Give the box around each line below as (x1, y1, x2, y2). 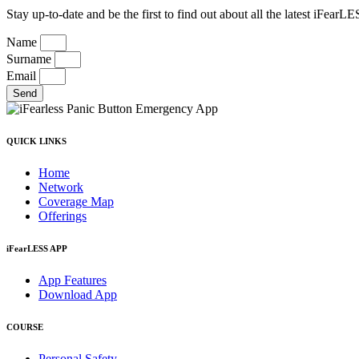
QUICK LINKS (6, 136, 67, 147)
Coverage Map (38, 195, 114, 209)
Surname (6, 52, 54, 67)
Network (38, 180, 83, 195)
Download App (38, 288, 117, 302)
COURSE (6, 322, 43, 332)
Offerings (38, 209, 87, 224)
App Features (38, 273, 107, 288)
